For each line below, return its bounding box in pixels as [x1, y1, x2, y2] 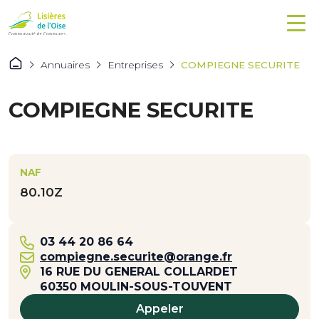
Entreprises [108, 58, 163, 70]
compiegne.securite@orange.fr [40, 249, 232, 263]
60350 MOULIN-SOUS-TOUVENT [40, 279, 232, 293]
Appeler [135, 301, 184, 315]
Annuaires [41, 58, 90, 70]
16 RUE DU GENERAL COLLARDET [40, 264, 238, 278]
